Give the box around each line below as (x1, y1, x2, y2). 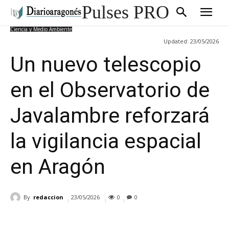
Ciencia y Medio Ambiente (10, 25, 72, 33)
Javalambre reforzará (10, 103, 210, 128)
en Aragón (10, 154, 105, 179)
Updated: (164, 37, 189, 45)
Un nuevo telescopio (10, 52, 201, 77)
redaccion (33, 193, 63, 201)
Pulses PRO (82, 2, 169, 22)
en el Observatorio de (10, 78, 210, 103)
